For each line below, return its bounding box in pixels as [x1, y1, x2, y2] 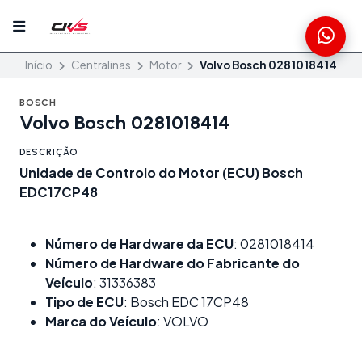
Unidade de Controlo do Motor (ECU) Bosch [19, 164, 303, 182]
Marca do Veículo [45, 313, 157, 330]
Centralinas [71, 58, 131, 73]
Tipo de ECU [45, 293, 124, 311]
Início [25, 58, 53, 73]
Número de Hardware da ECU [45, 235, 234, 253]
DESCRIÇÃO [19, 146, 78, 158]
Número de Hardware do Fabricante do [45, 255, 300, 272]
